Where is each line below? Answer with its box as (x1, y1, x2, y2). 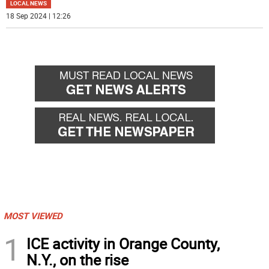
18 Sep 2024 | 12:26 (6, 11, 71, 21)
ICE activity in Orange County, (26, 234, 220, 254)
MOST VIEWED (4, 210, 62, 222)
